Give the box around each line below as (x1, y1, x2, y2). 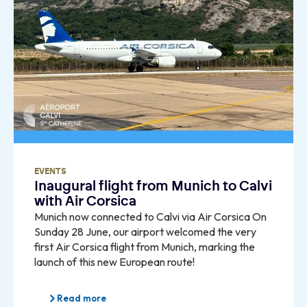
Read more (57, 293, 106, 304)
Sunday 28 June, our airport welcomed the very (34, 225, 256, 239)
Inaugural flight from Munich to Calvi (34, 180, 272, 194)
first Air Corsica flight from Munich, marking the (34, 240, 255, 254)
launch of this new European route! (34, 255, 195, 269)
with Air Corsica (34, 195, 136, 209)
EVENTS (34, 167, 66, 176)
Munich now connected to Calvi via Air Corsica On (34, 210, 267, 224)
